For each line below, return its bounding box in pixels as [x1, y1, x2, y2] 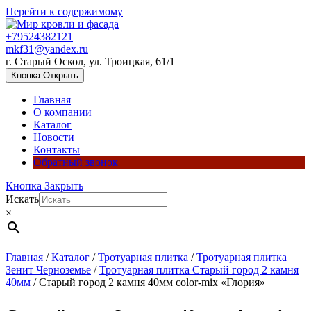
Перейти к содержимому [6, 6, 123, 17]
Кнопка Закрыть [6, 180, 83, 192]
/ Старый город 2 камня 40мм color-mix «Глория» [31, 276, 265, 288]
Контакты [33, 144, 80, 155]
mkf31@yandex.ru [6, 43, 88, 55]
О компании [33, 106, 92, 118]
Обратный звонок [33, 156, 118, 168]
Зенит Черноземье [6, 264, 91, 276]
